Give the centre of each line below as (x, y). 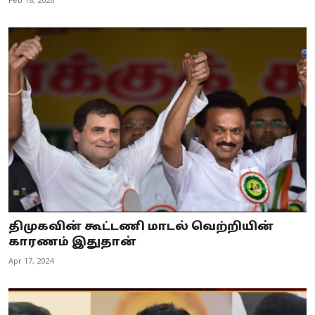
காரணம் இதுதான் (72, 242)
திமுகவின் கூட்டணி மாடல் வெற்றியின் (141, 227)
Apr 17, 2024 (31, 261)
